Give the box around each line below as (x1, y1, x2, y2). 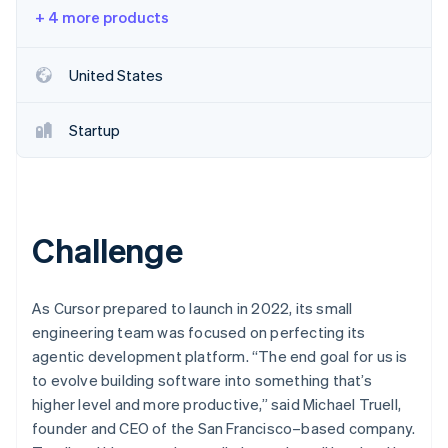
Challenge (32, 227, 184, 271)
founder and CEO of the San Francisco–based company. (32, 417, 416, 438)
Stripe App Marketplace (144, 10, 304, 28)
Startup (69, 120, 120, 140)
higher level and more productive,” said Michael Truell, (32, 393, 402, 414)
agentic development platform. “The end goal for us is (32, 345, 408, 366)
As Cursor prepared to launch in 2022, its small (32, 297, 353, 318)
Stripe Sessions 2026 (93, 81, 241, 99)
